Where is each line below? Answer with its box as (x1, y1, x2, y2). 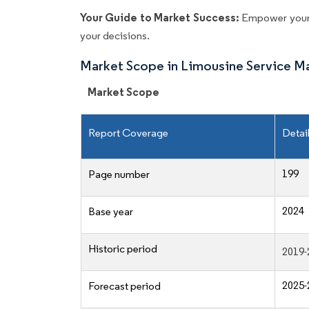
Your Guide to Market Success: (80, 10, 242, 25)
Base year (88, 205, 133, 219)
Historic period (88, 242, 157, 256)
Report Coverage (88, 126, 168, 140)
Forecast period (88, 279, 161, 293)
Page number (88, 168, 150, 181)
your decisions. (80, 29, 150, 43)
